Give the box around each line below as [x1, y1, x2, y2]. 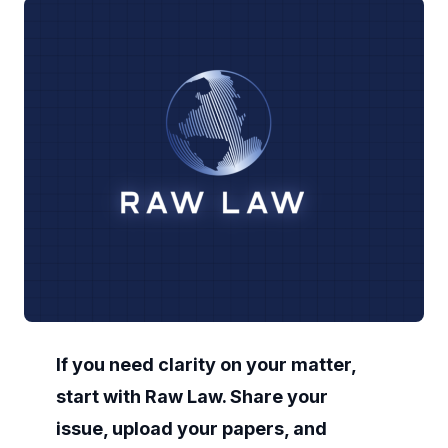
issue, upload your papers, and [56, 418, 327, 440]
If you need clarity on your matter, [56, 354, 356, 376]
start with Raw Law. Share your [56, 386, 328, 408]
